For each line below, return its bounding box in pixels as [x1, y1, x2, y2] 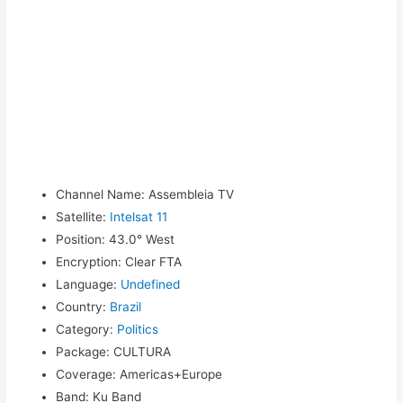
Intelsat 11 [110, 209, 168, 224]
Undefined [121, 276, 181, 291]
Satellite [56, 209, 103, 224]
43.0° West [105, 231, 175, 246]
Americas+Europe [116, 366, 223, 381]
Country [56, 299, 103, 314]
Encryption [56, 254, 119, 269]
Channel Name [56, 186, 142, 201]
